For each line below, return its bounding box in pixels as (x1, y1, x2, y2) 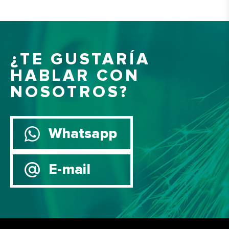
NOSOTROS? (10, 84, 130, 101)
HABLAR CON (10, 68, 141, 85)
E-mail (49, 163, 90, 177)
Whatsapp (49, 127, 117, 142)
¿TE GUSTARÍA (10, 52, 150, 68)
